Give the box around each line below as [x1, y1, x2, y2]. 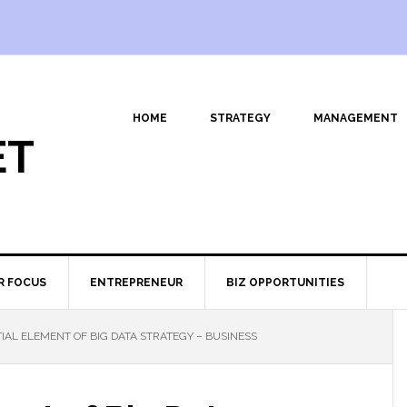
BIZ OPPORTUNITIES [226, 276, 344, 289]
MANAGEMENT [313, 112, 398, 124]
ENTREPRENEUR [90, 276, 183, 289]
